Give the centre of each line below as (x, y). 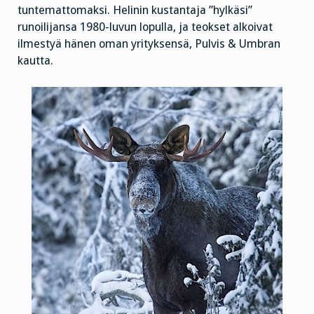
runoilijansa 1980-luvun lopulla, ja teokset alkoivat (145, 27)
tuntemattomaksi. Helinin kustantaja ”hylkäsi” (135, 11)
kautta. (35, 61)
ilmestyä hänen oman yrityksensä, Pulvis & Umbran (149, 44)
